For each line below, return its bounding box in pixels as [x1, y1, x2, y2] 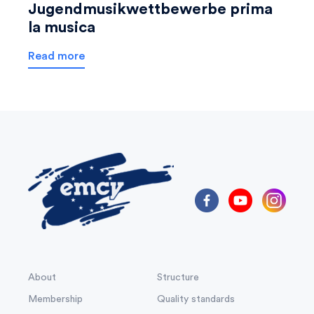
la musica [28, 19, 95, 35]
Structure [157, 272, 199, 282]
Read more [28, 50, 85, 62]
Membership [28, 294, 83, 304]
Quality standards [157, 294, 235, 304]
